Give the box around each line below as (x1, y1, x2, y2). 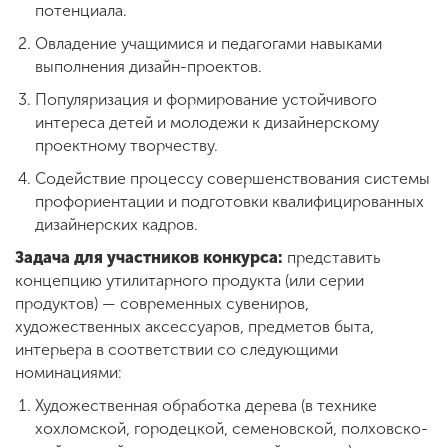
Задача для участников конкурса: (15, 248, 283, 268)
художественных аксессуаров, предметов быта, (15, 317, 374, 337)
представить (283, 248, 380, 268)
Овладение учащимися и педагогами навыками (35, 34, 382, 54)
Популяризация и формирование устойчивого (35, 90, 377, 110)
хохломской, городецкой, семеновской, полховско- (35, 419, 428, 439)
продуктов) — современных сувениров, (15, 294, 309, 314)
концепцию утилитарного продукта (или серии (15, 271, 364, 291)
